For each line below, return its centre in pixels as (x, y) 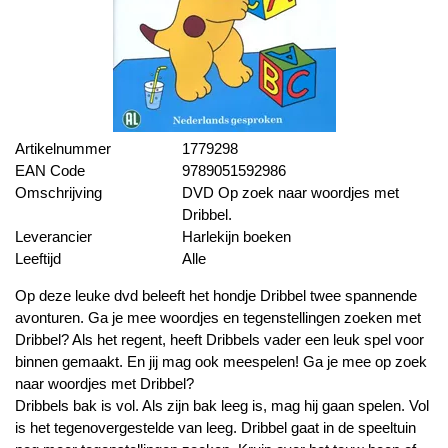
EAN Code (50, 170)
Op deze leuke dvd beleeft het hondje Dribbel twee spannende (216, 295)
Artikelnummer (63, 148)
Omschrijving (58, 192)
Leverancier (53, 236)
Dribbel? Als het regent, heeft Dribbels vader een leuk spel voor (219, 339)
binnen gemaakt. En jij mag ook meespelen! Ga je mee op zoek (221, 361)
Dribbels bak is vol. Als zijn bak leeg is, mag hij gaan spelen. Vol (222, 405)
